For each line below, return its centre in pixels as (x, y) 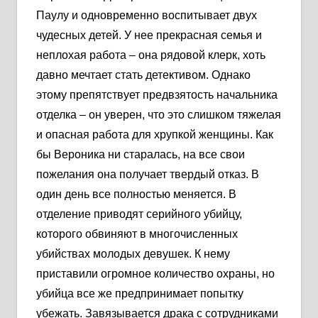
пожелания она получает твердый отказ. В (148, 174)
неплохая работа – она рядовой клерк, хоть (151, 55)
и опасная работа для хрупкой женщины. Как (155, 134)
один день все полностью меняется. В (136, 194)
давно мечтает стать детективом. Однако (143, 75)
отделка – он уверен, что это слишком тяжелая (159, 114)
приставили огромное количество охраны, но (155, 273)
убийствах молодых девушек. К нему (133, 253)
